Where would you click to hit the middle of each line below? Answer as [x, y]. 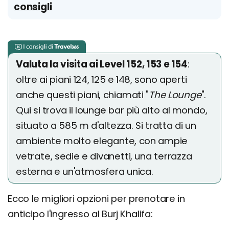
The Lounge [175, 95]
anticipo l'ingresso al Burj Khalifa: [80, 214]
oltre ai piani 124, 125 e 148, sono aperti [101, 80]
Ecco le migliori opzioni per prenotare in [96, 199]
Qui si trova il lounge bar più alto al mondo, [112, 110]
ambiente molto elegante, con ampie [102, 141]
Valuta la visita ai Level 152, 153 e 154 [102, 64]
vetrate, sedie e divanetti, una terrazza [104, 156]
